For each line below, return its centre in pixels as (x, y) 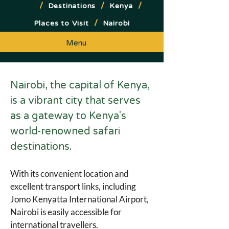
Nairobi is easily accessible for (67, 212)
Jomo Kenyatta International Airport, (80, 199)
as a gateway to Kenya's (70, 116)
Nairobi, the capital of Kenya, (81, 85)
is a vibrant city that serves (77, 101)
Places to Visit (61, 23)
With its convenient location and (70, 174)
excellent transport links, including (74, 186)
